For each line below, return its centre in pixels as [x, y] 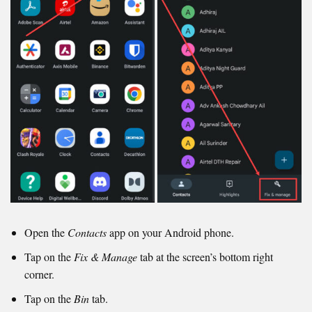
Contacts [87, 232]
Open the [46, 232]
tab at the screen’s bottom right [205, 256]
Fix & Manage [106, 256]
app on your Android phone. [170, 232]
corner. [39, 274]
